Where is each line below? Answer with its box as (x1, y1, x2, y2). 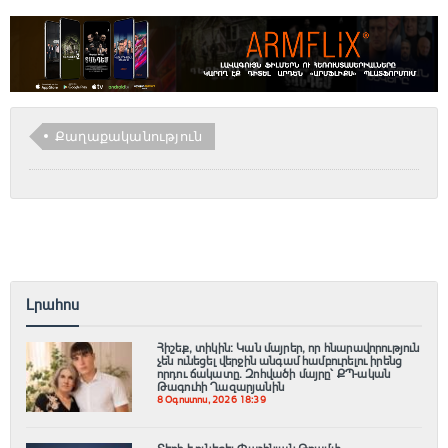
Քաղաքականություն (55, 127, 203, 146)
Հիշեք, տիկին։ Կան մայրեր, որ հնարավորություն (156, 341, 420, 356)
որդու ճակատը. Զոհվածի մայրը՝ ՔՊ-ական (156, 367, 391, 382)
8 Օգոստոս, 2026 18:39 (156, 394, 266, 407)
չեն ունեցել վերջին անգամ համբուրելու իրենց (156, 354, 403, 369)
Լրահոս (26, 295, 80, 316)
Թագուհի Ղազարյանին (156, 380, 284, 395)
